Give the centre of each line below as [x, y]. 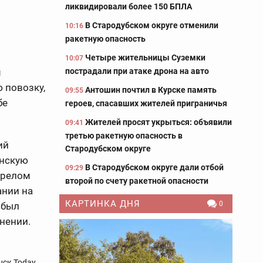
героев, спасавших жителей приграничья [146, 103]
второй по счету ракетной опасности [137, 181]
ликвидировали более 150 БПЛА [129, 6]
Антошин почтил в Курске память [151, 90]
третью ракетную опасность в [124, 136]
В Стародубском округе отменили [152, 25]
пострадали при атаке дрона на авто [137, 71]
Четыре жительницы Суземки [145, 58]
